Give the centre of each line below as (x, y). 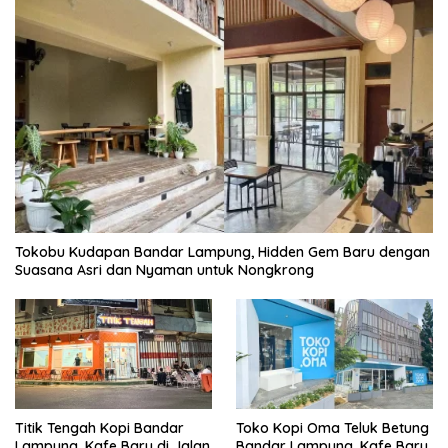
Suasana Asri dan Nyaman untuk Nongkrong (164, 269)
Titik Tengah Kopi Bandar (99, 427)
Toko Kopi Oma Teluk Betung (332, 427)
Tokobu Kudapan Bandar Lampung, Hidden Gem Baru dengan (222, 251)
